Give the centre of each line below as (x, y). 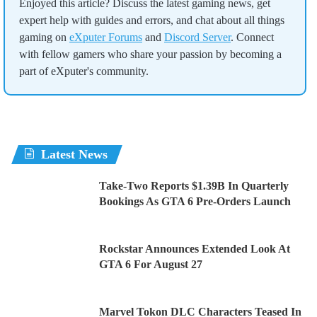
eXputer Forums (106, 38)
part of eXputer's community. (84, 71)
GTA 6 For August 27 (151, 265)
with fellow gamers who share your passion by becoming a (150, 54)
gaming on (44, 38)
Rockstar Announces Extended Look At (195, 249)
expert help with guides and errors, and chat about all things (152, 21)
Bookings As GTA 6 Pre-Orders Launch (195, 202)
